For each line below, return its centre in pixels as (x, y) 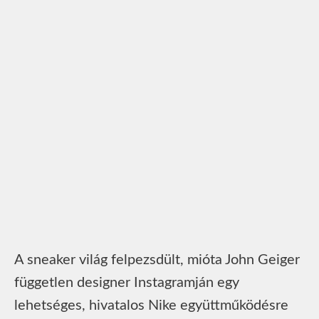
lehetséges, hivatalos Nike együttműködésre (151, 305)
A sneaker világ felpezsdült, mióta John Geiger (157, 260)
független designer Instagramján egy (127, 282)
